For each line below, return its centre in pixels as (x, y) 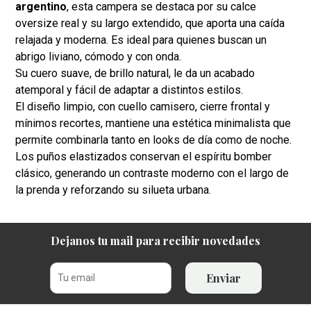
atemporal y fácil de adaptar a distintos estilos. (129, 90)
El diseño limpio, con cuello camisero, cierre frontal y (143, 106)
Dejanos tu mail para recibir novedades (155, 240)
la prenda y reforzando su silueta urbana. (114, 190)
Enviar (223, 278)
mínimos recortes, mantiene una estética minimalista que (153, 123)
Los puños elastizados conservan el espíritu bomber (144, 156)
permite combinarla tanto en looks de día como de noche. (154, 140)
